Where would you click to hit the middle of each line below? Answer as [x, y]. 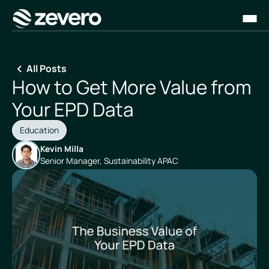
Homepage [35, 35]
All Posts [46, 68]
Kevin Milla [62, 148]
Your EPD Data [72, 109]
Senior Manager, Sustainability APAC [109, 160]
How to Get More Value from [131, 87]
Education [39, 130]
